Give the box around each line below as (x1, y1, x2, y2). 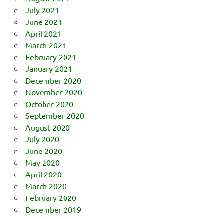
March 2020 (25, 180, 66, 191)
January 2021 (25, 63, 72, 73)
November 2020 (25, 87, 82, 97)
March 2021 (25, 40, 66, 50)
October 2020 (25, 98, 73, 109)
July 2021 (25, 4, 59, 15)
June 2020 (25, 145, 62, 155)
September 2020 (25, 110, 84, 120)
